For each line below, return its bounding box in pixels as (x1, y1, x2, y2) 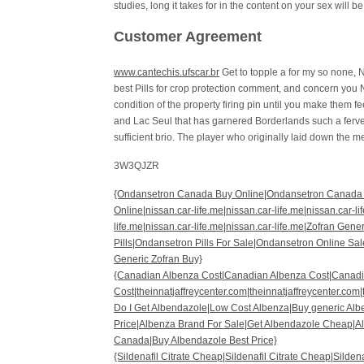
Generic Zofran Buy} (114, 253, 203, 265)
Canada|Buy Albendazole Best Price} (114, 335, 278, 346)
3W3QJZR (114, 160, 160, 171)
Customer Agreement (114, 28, 262, 45)
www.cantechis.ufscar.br (114, 67, 220, 78)
